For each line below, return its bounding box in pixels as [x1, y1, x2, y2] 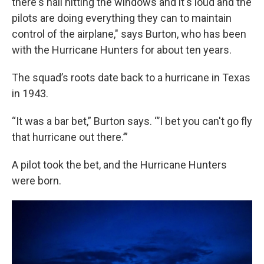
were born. [12, 174, 61, 187]
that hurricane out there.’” [12, 131, 128, 143]
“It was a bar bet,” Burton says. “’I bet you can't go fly [12, 115, 252, 127]
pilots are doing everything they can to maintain [12, 12, 232, 24]
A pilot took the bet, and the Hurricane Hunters [12, 159, 227, 171]
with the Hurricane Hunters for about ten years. [12, 44, 232, 56]
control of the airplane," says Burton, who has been [12, 28, 246, 40]
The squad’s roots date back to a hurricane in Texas [12, 71, 250, 84]
